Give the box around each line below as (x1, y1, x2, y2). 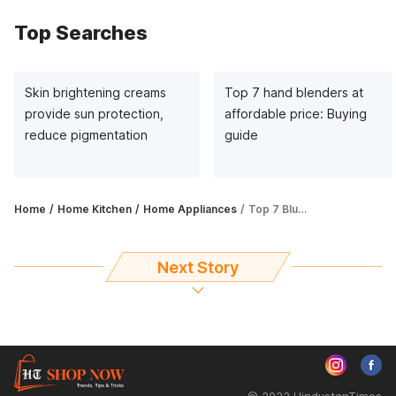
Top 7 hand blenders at (225, 85, 363, 100)
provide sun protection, (25, 106, 164, 121)
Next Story (157, 257, 239, 277)
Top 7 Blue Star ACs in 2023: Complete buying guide (248, 202, 298, 216)
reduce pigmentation (25, 127, 148, 142)
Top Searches (14, 21, 148, 44)
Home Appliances (143, 202, 237, 216)
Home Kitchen (57, 202, 132, 216)
